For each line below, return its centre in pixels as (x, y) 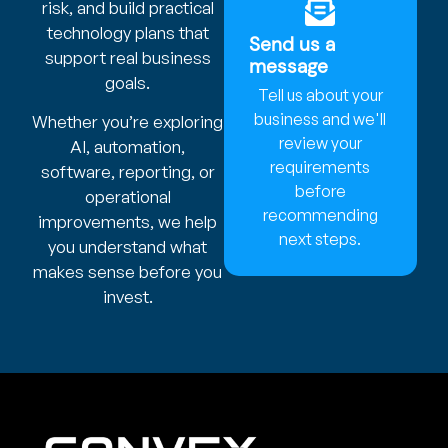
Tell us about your (320, 94)
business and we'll (320, 118)
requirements (320, 166)
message (288, 66)
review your (320, 142)
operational (127, 196)
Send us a (292, 44)
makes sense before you (128, 271)
